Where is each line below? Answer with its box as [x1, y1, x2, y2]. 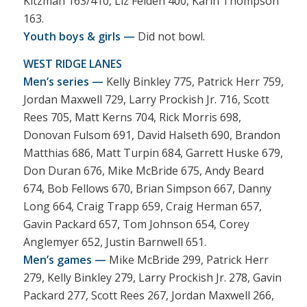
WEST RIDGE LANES [23, 56, 122, 71]
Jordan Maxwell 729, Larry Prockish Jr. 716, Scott [23, 91, 269, 107]
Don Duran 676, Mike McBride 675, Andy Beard [23, 162, 264, 178]
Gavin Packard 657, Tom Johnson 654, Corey [23, 216, 249, 232]
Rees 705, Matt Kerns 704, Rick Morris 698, [23, 109, 241, 125]
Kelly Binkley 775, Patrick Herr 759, [103, 73, 284, 89]
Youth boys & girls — [23, 29, 135, 45]
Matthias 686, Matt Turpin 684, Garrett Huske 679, [23, 145, 283, 160]
